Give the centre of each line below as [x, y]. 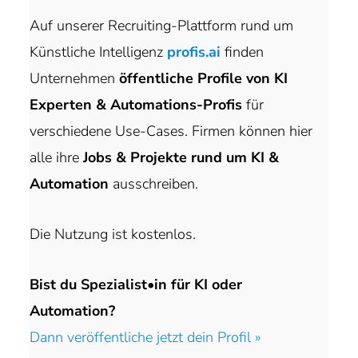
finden [243, 52]
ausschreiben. [154, 183]
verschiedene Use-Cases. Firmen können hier [171, 131]
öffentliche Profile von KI [202, 78]
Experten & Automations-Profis [136, 104]
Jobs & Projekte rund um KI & [181, 157]
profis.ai [194, 52]
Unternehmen [73, 78]
